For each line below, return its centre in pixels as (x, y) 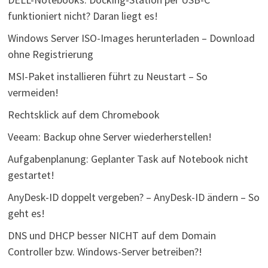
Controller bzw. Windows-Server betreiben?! (105, 252)
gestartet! (31, 175)
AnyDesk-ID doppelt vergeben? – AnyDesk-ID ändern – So (133, 197)
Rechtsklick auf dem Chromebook (83, 115)
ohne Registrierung (50, 54)
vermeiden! (33, 93)
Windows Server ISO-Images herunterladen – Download (131, 38)
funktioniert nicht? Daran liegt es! (83, 16)
